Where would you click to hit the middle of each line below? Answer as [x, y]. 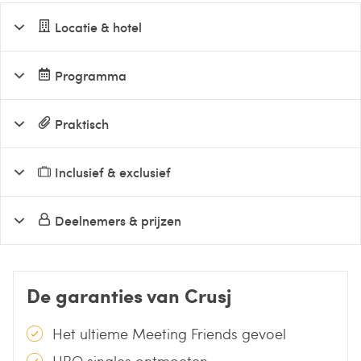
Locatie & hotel [99, 27]
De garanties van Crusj [129, 295]
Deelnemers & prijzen [118, 220]
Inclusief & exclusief [113, 172]
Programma [91, 75]
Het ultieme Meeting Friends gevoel [169, 334]
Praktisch [82, 124]
